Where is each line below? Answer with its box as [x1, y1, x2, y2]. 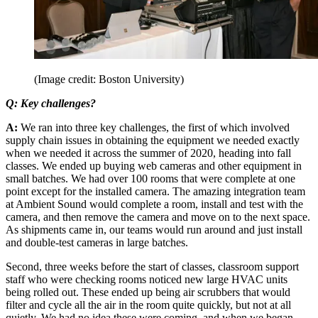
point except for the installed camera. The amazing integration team [6, 185, 305, 197]
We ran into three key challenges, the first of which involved [21, 121, 290, 133]
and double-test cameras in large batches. [6, 236, 188, 248]
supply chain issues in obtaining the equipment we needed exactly [6, 133, 300, 146]
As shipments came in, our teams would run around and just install [6, 223, 302, 236]
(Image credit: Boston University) [34, 72, 184, 85]
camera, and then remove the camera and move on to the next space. [6, 210, 310, 223]
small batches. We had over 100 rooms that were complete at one [6, 172, 295, 185]
